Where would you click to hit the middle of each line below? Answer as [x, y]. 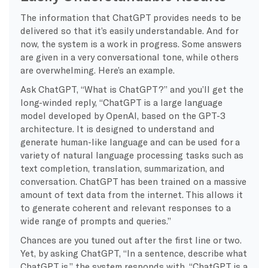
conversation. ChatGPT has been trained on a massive [133, 181]
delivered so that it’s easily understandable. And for [129, 30]
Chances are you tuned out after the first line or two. [131, 240]
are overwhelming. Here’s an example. [97, 70]
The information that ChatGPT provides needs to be [130, 17]
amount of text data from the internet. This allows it [131, 194]
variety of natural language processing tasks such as [132, 155]
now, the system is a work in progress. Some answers [131, 43]
